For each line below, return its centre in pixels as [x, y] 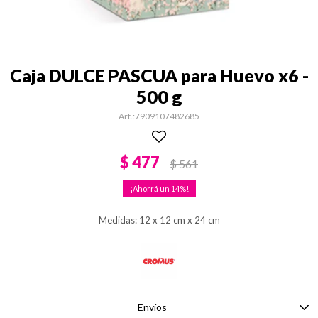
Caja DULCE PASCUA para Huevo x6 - [159, 75]
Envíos [152, 307]
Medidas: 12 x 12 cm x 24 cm [159, 220]
